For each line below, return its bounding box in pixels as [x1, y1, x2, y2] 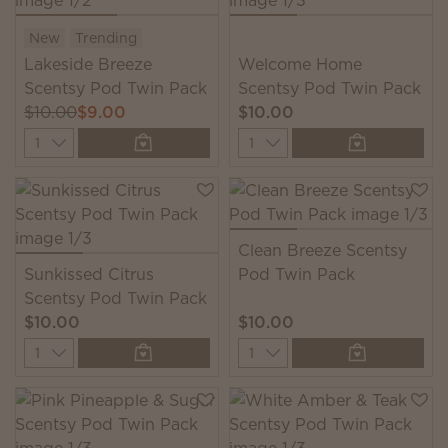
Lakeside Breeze [24, 53, 152, 75]
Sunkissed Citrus [24, 263, 154, 285]
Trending [75, 28, 137, 48]
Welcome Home [238, 53, 362, 75]
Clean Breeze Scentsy [238, 239, 407, 261]
